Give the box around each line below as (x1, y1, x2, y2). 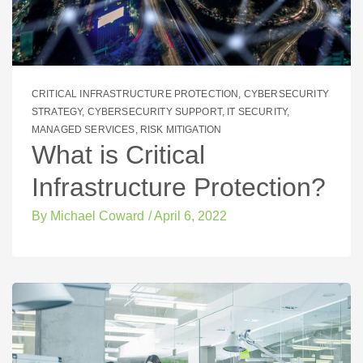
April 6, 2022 (154, 208, 227, 223)
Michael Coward (47, 208, 144, 223)
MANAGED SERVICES (32, 124, 135, 136)
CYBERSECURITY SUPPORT (87, 106, 222, 118)
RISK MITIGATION (139, 124, 222, 136)
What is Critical (32, 140, 205, 170)
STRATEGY (32, 106, 83, 118)
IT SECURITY (227, 106, 288, 118)
